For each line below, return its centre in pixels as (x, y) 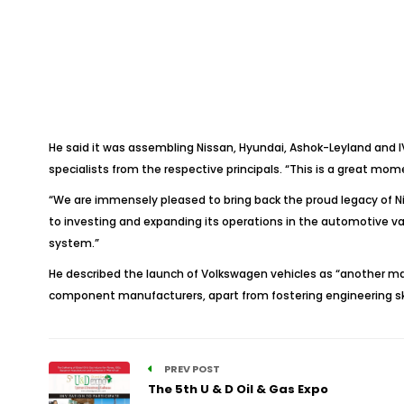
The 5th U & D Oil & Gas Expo (238, 389)
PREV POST (191, 369)
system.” (73, 243)
